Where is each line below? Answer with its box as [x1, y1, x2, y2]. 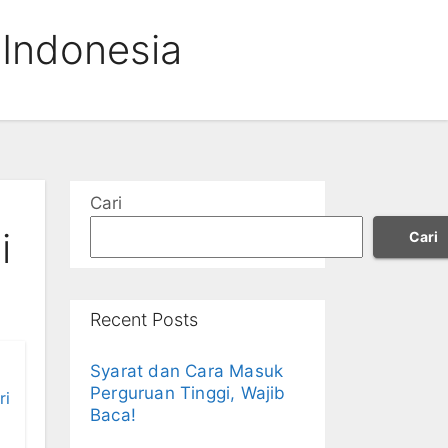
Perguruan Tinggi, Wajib [90, 383, 286, 403]
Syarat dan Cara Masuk [90, 361, 284, 381]
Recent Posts [90, 309, 198, 330]
